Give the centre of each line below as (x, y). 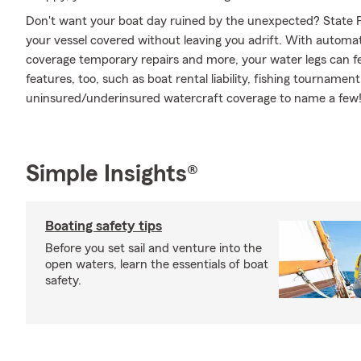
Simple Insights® (112, 174)
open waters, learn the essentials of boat (157, 264)
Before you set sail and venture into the (154, 248)
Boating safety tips (104, 226)
